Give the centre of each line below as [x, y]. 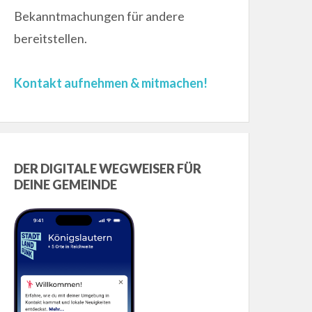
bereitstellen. [51, 39]
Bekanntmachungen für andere [100, 16]
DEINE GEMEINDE [66, 185]
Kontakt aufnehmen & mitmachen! [111, 83]
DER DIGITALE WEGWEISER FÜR [108, 169]
